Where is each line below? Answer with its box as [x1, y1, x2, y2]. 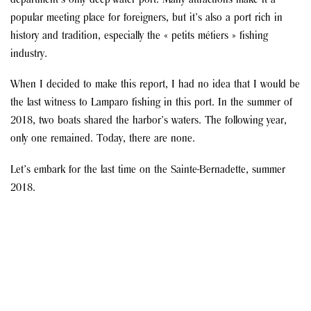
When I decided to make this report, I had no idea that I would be [10, 79, 300, 91]
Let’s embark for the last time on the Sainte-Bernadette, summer [10, 164, 285, 176]
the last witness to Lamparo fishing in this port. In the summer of [10, 97, 292, 109]
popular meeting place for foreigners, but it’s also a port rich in [10, 12, 283, 24]
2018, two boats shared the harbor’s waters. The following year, [10, 115, 287, 127]
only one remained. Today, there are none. [10, 133, 195, 145]
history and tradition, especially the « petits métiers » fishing [10, 31, 268, 42]
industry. [10, 49, 47, 60]
